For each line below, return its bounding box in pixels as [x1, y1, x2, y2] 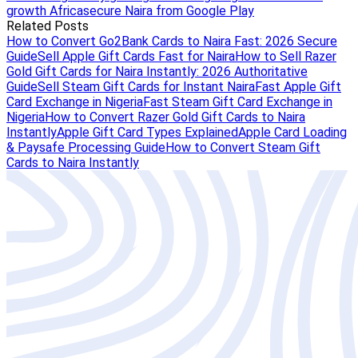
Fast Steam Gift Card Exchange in [143, 94, 332, 109]
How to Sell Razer [235, 49, 336, 64]
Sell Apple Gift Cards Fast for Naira [38, 49, 235, 64]
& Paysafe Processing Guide [6, 140, 165, 155]
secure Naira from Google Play [83, 3, 254, 18]
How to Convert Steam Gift [165, 140, 320, 155]
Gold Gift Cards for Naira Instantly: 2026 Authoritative [6, 64, 308, 79]
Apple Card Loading [238, 125, 347, 140]
